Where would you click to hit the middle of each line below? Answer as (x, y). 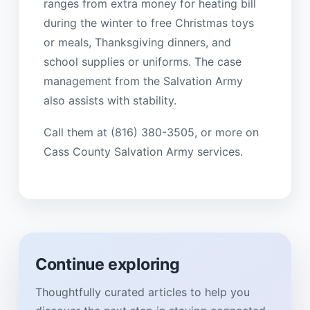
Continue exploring (107, 264)
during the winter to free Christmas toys (148, 23)
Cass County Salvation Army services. (143, 152)
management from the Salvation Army (143, 81)
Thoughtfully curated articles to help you (142, 292)
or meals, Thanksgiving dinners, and (137, 43)
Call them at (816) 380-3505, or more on (151, 133)
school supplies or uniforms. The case (142, 62)
